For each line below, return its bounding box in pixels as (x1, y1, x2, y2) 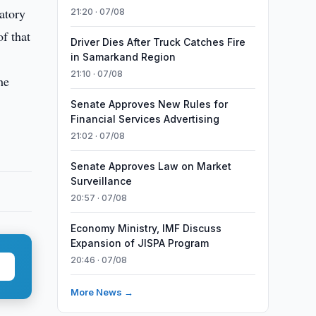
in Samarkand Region (70, 51, 176, 63)
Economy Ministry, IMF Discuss (70, 222, 221, 234)
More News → (70, 286, 133, 298)
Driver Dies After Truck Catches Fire (70, 36, 245, 48)
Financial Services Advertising (70, 113, 219, 125)
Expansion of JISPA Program (70, 237, 209, 249)
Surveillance (70, 175, 132, 187)
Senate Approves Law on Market (70, 160, 231, 172)
